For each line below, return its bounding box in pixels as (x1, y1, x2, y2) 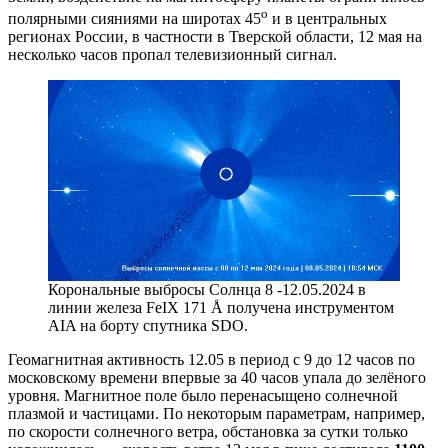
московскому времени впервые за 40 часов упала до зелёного (8, 369, 426, 386)
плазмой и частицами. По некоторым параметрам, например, (8, 405, 425, 422)
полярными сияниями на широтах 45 (8, 9, 261, 27)
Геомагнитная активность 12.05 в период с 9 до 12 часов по (8, 351, 415, 368)
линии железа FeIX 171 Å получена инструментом (48, 299, 394, 316)
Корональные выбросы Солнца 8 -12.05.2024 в (48, 281, 366, 298)
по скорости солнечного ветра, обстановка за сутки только (8, 423, 408, 440)
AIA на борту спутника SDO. (48, 317, 248, 334)
